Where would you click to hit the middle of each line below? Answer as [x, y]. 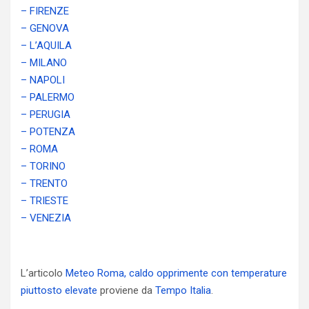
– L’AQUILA [46, 46]
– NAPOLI [43, 80]
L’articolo [43, 273]
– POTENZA [48, 132]
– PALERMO [48, 97]
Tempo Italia [183, 290]
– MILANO [44, 63]
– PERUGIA [46, 114]
